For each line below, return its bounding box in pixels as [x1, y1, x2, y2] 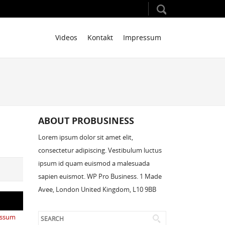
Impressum [123, 33, 161, 42]
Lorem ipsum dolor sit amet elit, [38, 133, 133, 142]
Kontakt [87, 33, 113, 42]
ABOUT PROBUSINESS [38, 115, 134, 127]
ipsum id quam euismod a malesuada [38, 159, 150, 168]
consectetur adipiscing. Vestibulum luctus [38, 146, 162, 155]
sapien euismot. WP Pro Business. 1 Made [38, 172, 162, 181]
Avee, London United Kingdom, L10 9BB [38, 185, 156, 194]
